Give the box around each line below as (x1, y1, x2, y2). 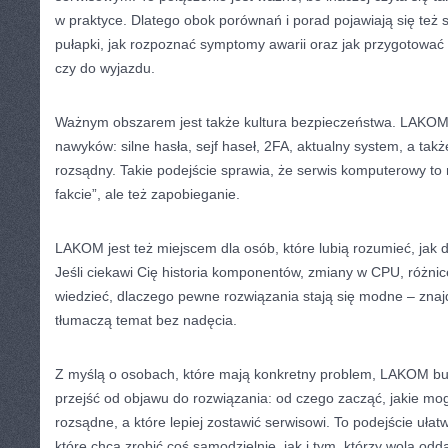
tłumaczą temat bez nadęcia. (55, 312, 237, 328)
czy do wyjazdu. (55, 60, 155, 76)
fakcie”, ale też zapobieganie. (55, 186, 240, 202)
